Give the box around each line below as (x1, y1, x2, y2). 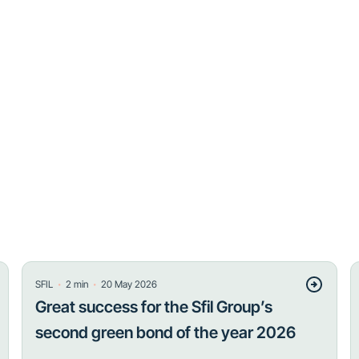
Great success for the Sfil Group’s (34, 297, 272, 317)
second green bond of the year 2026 (34, 323, 296, 342)
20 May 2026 (100, 278, 157, 290)
